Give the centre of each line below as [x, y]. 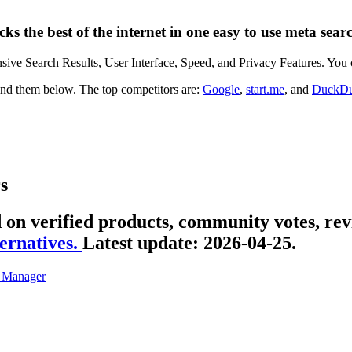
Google [221, 89]
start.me [265, 89]
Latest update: [143, 243]
